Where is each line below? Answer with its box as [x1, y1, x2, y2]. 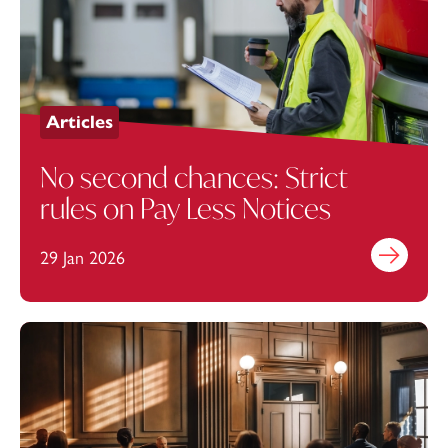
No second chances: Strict [40, 159, 348, 197]
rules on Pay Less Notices [40, 190, 331, 228]
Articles [46, 111, 113, 134]
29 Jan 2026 [40, 247, 125, 270]
